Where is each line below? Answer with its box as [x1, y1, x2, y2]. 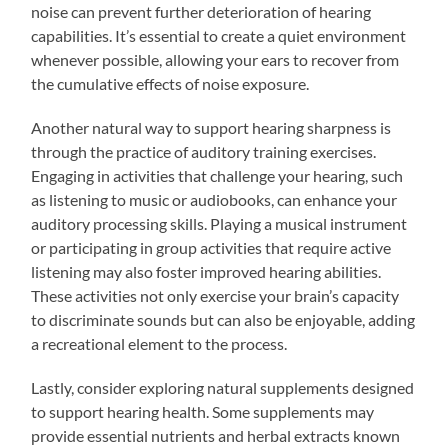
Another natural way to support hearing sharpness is [31, 117, 392, 137]
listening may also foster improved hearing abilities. [31, 261, 382, 281]
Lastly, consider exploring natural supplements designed [31, 377, 415, 397]
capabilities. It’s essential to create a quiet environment [31, 25, 407, 45]
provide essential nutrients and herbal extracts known [31, 425, 401, 445]
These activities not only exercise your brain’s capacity [31, 285, 400, 305]
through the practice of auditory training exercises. [31, 141, 377, 161]
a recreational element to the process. [31, 333, 288, 353]
